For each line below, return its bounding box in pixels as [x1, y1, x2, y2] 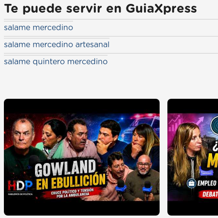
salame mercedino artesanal [4, 41, 109, 49]
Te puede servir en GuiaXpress [4, 3, 197, 16]
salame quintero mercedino [4, 58, 108, 66]
